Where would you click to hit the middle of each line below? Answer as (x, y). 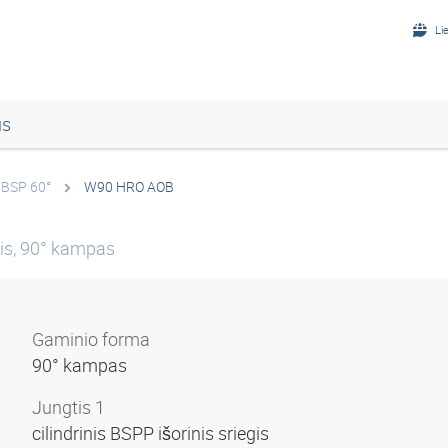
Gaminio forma (91, 339)
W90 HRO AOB (129, 186)
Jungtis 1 (68, 407)
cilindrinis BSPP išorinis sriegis (152, 433)
